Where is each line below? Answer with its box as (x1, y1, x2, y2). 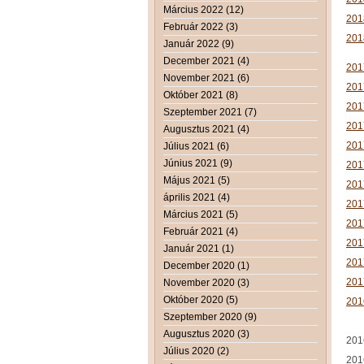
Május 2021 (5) (163, 174, 230, 186)
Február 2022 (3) (163, 20, 238, 32)
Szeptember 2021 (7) (163, 106, 257, 118)
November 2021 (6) (163, 71, 249, 84)
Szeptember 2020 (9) (163, 310, 257, 323)
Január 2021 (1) (163, 242, 234, 254)
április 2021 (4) (163, 191, 230, 203)
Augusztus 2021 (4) (163, 123, 249, 135)
